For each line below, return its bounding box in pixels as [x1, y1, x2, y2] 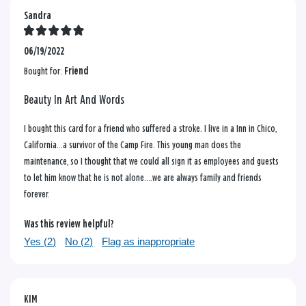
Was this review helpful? [24, 219, 114, 229]
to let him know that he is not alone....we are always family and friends [24, 172, 262, 183]
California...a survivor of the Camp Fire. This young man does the [24, 139, 241, 150]
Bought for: [24, 66, 64, 76]
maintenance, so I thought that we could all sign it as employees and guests [24, 156, 279, 167]
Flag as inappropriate [102, 235, 195, 247]
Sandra [24, 10, 51, 21]
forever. [24, 189, 50, 199]
